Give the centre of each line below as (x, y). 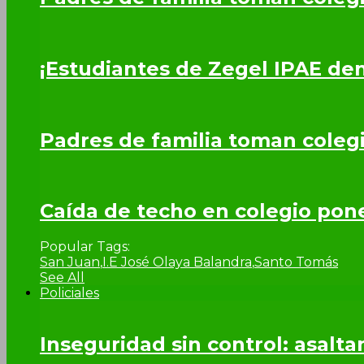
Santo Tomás (296, 262)
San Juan (70, 262)
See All (62, 278)
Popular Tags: (85, 247)
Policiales (69, 293)
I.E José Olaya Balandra (177, 262)
